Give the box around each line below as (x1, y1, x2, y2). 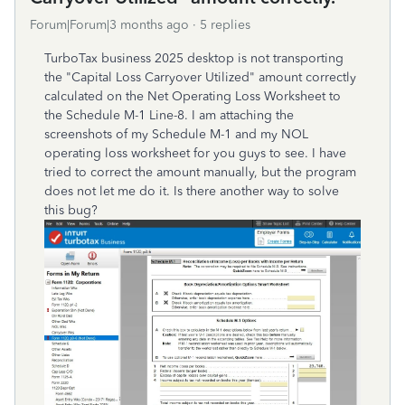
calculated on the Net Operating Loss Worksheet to (44, 89, 341, 104)
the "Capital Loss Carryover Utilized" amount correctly (44, 70, 356, 85)
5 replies (200, 17, 250, 33)
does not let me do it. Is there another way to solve (44, 184, 339, 199)
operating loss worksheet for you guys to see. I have (44, 146, 346, 161)
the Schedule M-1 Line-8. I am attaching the (44, 108, 294, 123)
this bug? (44, 202, 98, 218)
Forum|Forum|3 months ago (30, 17, 189, 33)
